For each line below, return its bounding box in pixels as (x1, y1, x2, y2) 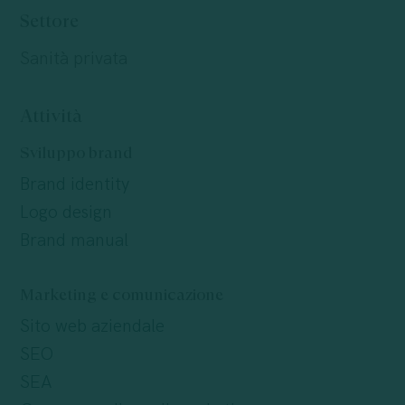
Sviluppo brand (19, 143, 133, 163)
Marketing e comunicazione (19, 285, 223, 305)
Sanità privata (19, 48, 127, 71)
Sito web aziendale (19, 316, 165, 338)
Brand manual (19, 230, 128, 252)
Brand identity (19, 174, 129, 196)
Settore (19, 11, 79, 33)
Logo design (19, 202, 112, 224)
